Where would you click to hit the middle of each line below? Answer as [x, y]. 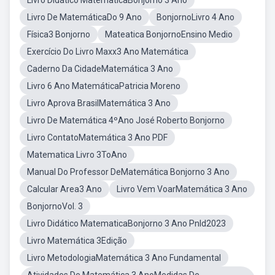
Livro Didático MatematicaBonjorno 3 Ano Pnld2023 [126, 223]
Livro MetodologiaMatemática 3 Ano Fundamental [124, 258]
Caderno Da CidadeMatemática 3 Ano [100, 69]
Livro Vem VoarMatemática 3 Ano [182, 189]
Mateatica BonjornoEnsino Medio [169, 34]
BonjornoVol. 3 [55, 206]
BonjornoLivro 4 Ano [196, 17]
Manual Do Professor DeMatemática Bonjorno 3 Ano [128, 172]
